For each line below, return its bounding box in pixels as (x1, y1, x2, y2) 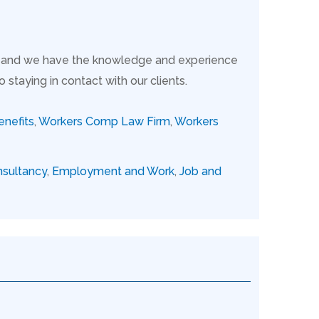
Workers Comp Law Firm (38, 114, 170, 128)
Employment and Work (52, 164, 174, 178)
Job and (179, 164, 221, 178)
